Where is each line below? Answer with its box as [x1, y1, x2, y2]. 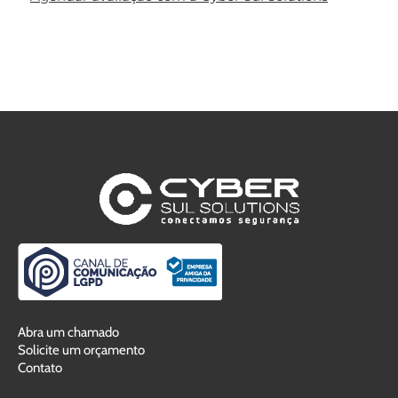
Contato [18, 359, 62, 376]
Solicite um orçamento [18, 341, 145, 358]
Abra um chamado [18, 323, 119, 340]
